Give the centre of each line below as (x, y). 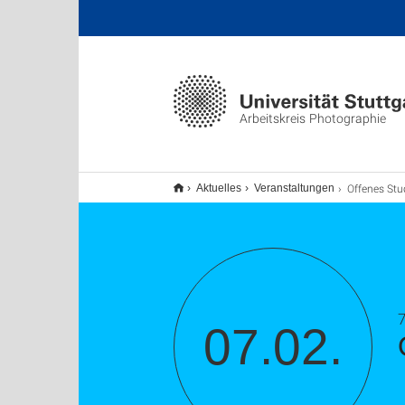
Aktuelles (219, 188)
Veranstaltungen (294, 188)
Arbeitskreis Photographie (313, 118)
